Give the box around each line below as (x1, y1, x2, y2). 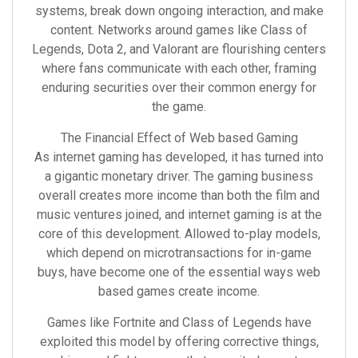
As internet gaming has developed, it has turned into (34, 149, 324, 165)
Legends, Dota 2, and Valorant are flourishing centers (32, 42, 326, 57)
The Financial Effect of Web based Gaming (60, 130, 298, 145)
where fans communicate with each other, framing (42, 61, 316, 76)
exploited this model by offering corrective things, (39, 334, 319, 349)
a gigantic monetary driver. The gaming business (45, 169, 313, 184)
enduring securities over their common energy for (42, 80, 316, 95)
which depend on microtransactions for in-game (46, 245, 312, 261)
